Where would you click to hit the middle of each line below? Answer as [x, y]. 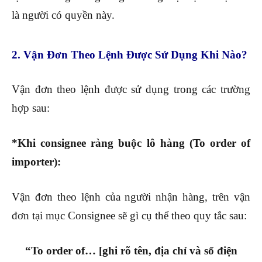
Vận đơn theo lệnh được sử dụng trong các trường [131, 89]
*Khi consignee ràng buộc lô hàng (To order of [131, 143]
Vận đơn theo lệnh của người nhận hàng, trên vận [131, 197]
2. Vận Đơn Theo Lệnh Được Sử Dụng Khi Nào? [130, 55]
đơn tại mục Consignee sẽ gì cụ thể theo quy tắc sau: [129, 216]
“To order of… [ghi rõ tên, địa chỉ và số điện [131, 251]
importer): [36, 162]
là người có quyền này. [63, 15]
